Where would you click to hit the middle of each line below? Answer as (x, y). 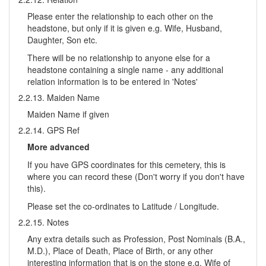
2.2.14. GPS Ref (49, 130)
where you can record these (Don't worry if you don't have (136, 176)
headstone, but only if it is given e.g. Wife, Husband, (125, 28)
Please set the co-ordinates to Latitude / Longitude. (123, 206)
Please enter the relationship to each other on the (120, 16)
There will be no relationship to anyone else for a (119, 58)
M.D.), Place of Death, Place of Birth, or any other (120, 251)
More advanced (58, 147)
